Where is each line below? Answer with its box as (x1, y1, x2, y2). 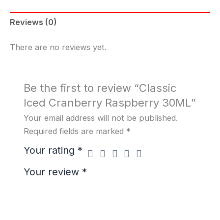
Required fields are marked (24, 126, 127, 137)
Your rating (24, 144, 78, 157)
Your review (24, 166, 82, 178)
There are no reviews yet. (10, 42, 107, 53)
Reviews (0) (10, 17, 57, 27)
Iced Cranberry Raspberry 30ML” (24, 96, 196, 110)
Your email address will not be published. (24, 113, 178, 123)
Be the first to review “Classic (24, 82, 177, 95)
